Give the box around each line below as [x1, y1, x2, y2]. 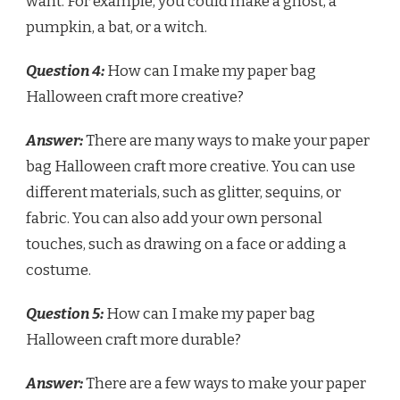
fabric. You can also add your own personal [26, 208, 322, 228]
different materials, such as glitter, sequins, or [26, 182, 341, 202]
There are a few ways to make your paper [83, 373, 366, 393]
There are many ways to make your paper [83, 130, 370, 150]
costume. [26, 260, 91, 279]
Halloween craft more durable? [26, 329, 241, 349]
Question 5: [26, 304, 104, 323]
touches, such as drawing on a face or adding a [26, 234, 346, 254]
